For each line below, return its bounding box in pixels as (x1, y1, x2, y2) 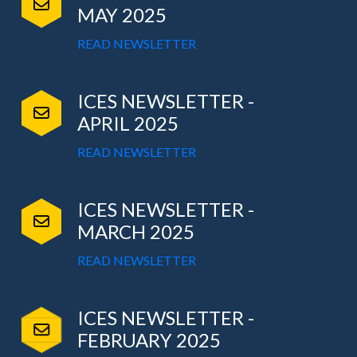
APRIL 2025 (76, 112, 178, 135)
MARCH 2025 (76, 220, 194, 244)
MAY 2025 (76, 3, 167, 27)
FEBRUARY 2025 (76, 328, 221, 352)
